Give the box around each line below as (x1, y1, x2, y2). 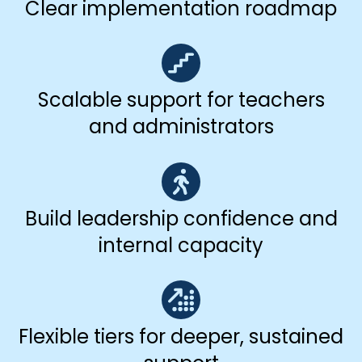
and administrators (88, 113, 274, 141)
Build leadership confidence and (24, 204, 338, 232)
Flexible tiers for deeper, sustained (19, 323, 343, 351)
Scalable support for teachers (37, 86, 325, 114)
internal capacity (99, 231, 263, 259)
